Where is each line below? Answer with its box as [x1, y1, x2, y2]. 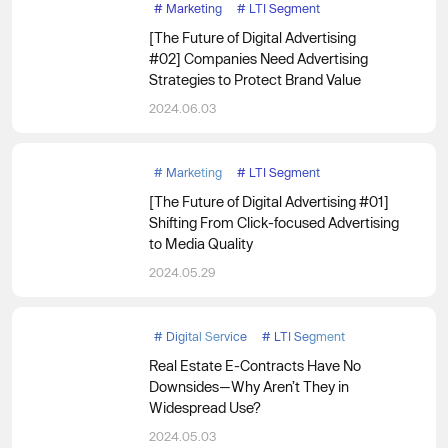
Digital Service [165, 329, 247, 343]
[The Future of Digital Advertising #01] [148, 193, 389, 210]
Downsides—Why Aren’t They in [148, 378, 349, 395]
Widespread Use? [148, 399, 261, 416]
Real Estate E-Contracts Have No [148, 357, 361, 374]
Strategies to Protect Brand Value [148, 71, 361, 88]
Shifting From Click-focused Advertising [148, 214, 399, 231]
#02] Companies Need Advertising [148, 50, 368, 67]
